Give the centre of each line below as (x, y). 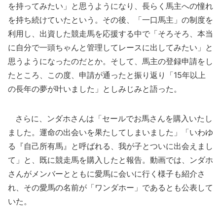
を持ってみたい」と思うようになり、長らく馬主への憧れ (110, 6)
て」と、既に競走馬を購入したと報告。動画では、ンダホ (110, 160)
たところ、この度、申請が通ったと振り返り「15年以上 (107, 75)
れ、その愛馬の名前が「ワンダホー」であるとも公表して (110, 187)
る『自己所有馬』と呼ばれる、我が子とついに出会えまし (110, 146)
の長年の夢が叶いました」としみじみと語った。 (95, 89)
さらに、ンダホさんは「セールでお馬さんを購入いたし (110, 118)
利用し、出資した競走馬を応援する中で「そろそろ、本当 (110, 34)
